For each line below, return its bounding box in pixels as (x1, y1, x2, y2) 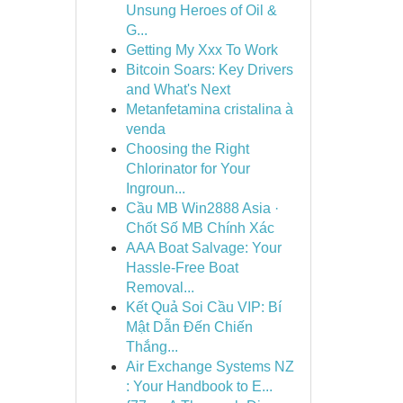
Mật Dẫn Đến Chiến (125, 319, 253, 335)
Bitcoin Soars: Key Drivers (125, 62, 293, 77)
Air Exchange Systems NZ (125, 359, 294, 374)
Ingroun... (125, 181, 185, 196)
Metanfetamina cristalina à (125, 102, 293, 117)
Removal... (125, 280, 194, 295)
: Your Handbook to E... (125, 379, 273, 394)
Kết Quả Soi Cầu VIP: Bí (125, 300, 282, 315)
